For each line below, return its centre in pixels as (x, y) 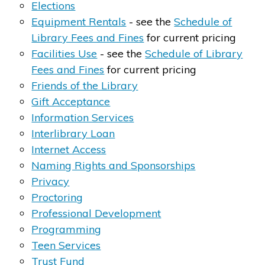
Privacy (51, 181)
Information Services (83, 117)
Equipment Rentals (79, 21)
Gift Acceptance (71, 101)
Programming (67, 229)
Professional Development (96, 213)
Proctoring (57, 197)
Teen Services (66, 245)
